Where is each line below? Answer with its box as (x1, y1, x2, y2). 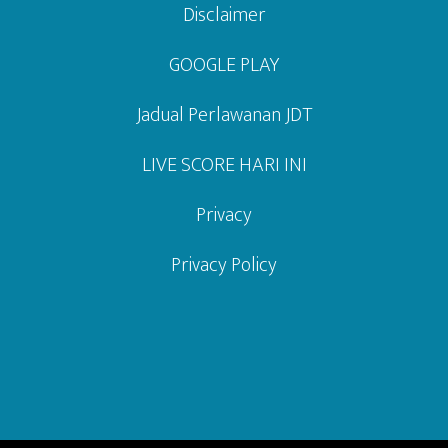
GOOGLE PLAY (169, 48, 279, 82)
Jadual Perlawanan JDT (136, 98, 312, 132)
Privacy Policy (171, 248, 277, 282)
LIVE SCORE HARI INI (141, 148, 307, 182)
